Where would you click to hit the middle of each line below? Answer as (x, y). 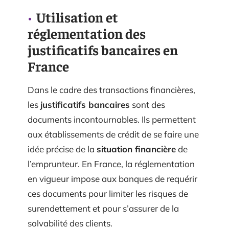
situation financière (136, 149)
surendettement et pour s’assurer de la (103, 209)
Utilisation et (77, 17)
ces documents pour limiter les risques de (108, 194)
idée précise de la (62, 149)
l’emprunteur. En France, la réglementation (111, 164)
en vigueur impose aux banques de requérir (112, 179)
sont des (147, 105)
